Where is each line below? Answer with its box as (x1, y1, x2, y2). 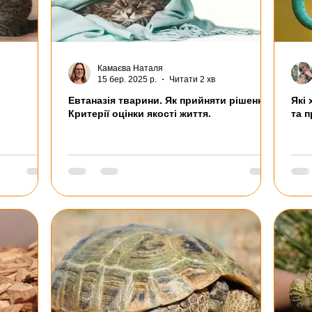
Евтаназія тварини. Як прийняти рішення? (68, 94, 275, 106)
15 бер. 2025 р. (97, 75, 157, 85)
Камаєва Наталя (97, 63, 163, 73)
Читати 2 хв (169, 75, 215, 85)
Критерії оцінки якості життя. (68, 107, 211, 119)
